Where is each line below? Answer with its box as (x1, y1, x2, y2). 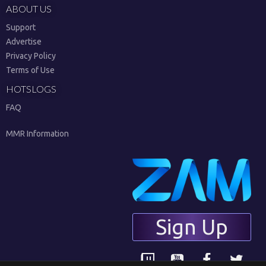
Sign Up (156, 215, 228, 239)
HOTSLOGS (6, 83, 56, 94)
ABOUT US (6, 3, 52, 14)
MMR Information (6, 129, 69, 138)
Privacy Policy (6, 51, 56, 61)
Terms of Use (6, 65, 55, 75)
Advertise (6, 37, 42, 46)
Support (6, 23, 36, 32)
